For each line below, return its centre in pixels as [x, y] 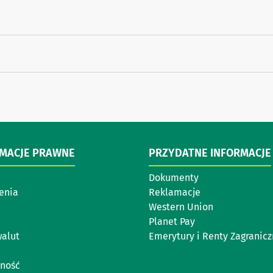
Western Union [181, 207]
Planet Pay [172, 222]
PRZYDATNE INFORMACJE [210, 153]
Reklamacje [175, 193]
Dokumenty [174, 178]
